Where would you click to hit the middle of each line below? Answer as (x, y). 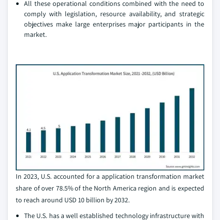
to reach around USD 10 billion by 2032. (73, 200)
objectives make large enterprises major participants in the (114, 24)
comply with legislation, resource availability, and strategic (114, 14)
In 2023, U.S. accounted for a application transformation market (110, 177)
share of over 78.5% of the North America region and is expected (110, 188)
